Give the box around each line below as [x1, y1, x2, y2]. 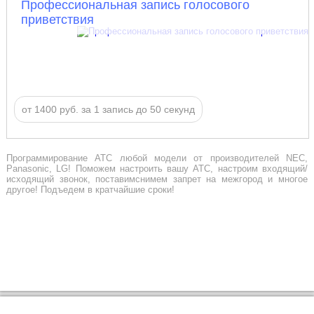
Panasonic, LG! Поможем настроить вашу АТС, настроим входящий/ [6, 163, 308, 174]
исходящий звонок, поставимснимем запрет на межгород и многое [6, 173, 308, 184]
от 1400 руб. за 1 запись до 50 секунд [21, 103, 195, 115]
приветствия [20, 12, 94, 27]
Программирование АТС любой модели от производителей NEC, [6, 152, 308, 163]
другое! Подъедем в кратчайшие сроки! [6, 184, 175, 195]
